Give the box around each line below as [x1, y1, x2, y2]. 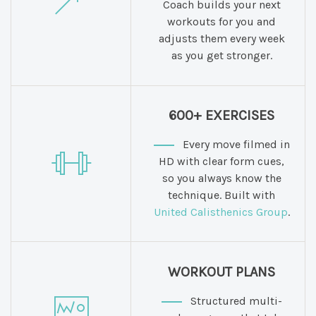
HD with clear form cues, [159, 154, 284, 168]
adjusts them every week [158, 32, 285, 45]
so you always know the [162, 171, 281, 185]
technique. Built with [168, 188, 275, 202]
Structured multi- [187, 294, 282, 308]
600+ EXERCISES [169, 107, 274, 123]
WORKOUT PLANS [168, 264, 275, 280]
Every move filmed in [179, 138, 290, 151]
